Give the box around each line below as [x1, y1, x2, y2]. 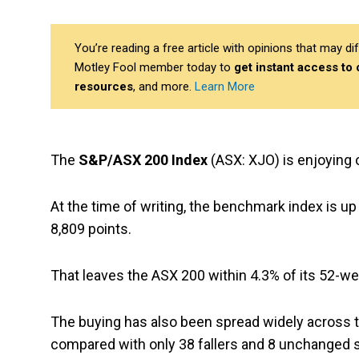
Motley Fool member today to [75, 60, 234, 75]
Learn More [195, 79, 255, 95]
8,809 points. [50, 220, 131, 238]
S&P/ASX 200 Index [79, 151, 208, 169]
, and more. [133, 79, 195, 95]
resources [75, 79, 133, 95]
